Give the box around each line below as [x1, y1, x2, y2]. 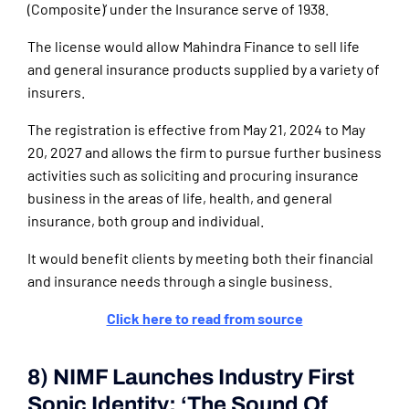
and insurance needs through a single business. [27, 272, 332, 290]
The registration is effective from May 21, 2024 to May [27, 121, 365, 139]
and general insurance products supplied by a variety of [27, 60, 380, 79]
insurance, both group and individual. [27, 212, 264, 230]
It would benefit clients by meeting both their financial [27, 249, 373, 267]
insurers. [27, 83, 85, 101]
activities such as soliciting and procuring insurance [27, 166, 359, 184]
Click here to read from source [106, 309, 303, 328]
